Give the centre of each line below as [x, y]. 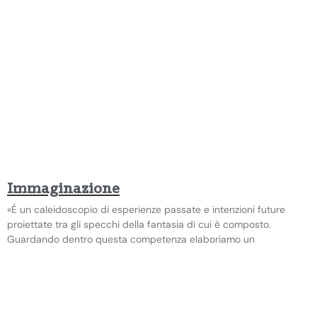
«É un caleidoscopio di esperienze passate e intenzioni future [146, 209]
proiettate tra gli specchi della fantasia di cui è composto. [139, 224]
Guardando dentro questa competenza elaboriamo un [131, 239]
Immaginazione [63, 189]
